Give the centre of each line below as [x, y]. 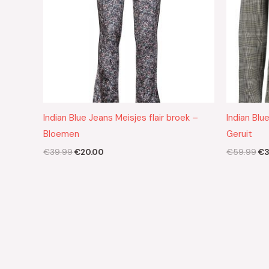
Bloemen [61, 134]
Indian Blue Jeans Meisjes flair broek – [121, 118]
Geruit [239, 134]
